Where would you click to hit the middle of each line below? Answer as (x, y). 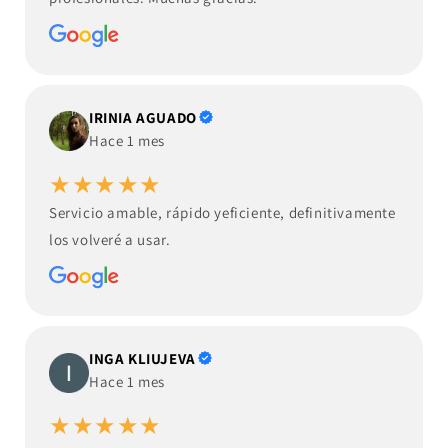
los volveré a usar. (110, 239)
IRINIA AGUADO (143, 117)
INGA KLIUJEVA (142, 359)
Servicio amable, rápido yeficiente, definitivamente (222, 212)
